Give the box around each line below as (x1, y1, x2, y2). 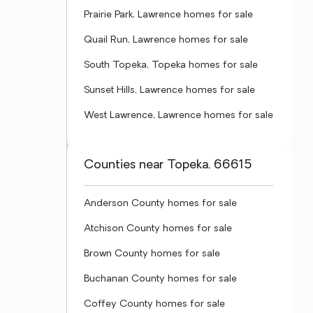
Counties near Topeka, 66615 (84, 159, 252, 172)
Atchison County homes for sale (84, 224, 232, 234)
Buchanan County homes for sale (84, 274, 237, 284)
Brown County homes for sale (84, 249, 220, 259)
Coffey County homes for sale (84, 299, 225, 310)
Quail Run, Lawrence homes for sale (84, 35, 248, 45)
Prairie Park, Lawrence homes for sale (84, 10, 253, 20)
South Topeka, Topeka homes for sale (84, 60, 258, 71)
